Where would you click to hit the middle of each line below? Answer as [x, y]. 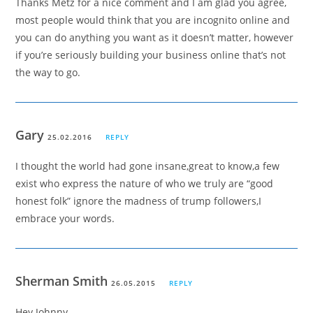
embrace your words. [65, 219]
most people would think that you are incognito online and [153, 20]
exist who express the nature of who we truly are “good [145, 184]
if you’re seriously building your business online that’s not [151, 55]
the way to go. [48, 73]
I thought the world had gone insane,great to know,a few [148, 166]
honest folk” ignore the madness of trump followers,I [139, 201]
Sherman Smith [64, 281]
